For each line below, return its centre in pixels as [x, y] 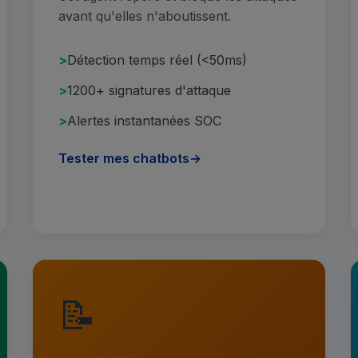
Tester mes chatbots [124, 159]
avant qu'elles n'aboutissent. [145, 16]
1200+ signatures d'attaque [149, 91]
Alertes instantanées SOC [145, 120]
